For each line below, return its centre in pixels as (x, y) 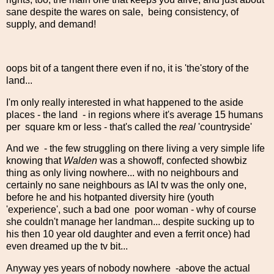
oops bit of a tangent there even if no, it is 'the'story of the (128, 68)
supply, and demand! (51, 24)
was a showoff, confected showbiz (172, 161)
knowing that (35, 161)
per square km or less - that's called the (91, 127)
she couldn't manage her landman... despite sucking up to (130, 222)
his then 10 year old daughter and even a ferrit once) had (128, 234)
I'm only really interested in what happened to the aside (125, 102)
